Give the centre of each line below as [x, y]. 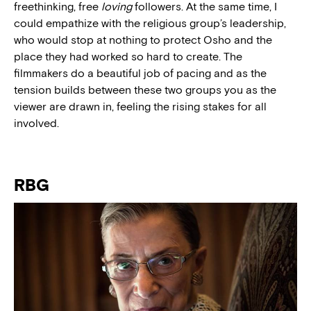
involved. [36, 124]
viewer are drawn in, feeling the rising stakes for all [140, 107]
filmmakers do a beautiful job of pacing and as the [140, 74]
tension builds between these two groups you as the [145, 90]
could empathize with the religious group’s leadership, [150, 24]
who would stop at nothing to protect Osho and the [143, 40]
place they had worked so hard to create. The [128, 57]
